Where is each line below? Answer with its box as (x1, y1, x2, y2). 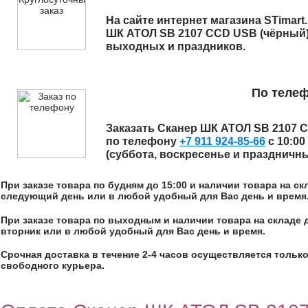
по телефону (106, 135, 179, 148)
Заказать (106, 122, 157, 135)
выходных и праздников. (106, 40, 245, 53)
